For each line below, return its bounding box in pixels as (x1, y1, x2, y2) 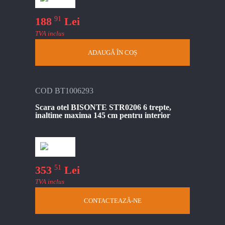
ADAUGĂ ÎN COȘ (88, 48, 137, 56)
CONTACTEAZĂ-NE (83, 196, 142, 204)
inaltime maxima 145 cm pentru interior (35, 110, 170, 120)
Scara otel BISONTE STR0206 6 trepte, (35, 102, 171, 111)
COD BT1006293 (35, 86, 93, 95)
